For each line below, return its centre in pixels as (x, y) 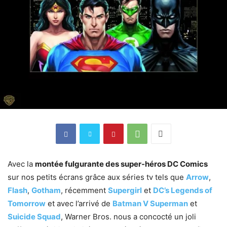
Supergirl (125, 191)
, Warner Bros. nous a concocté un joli (128, 217)
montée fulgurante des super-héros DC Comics (121, 164)
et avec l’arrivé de (79, 204)
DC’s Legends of (183, 191)
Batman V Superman (150, 204)
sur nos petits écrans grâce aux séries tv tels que (97, 177)
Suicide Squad (34, 217)
